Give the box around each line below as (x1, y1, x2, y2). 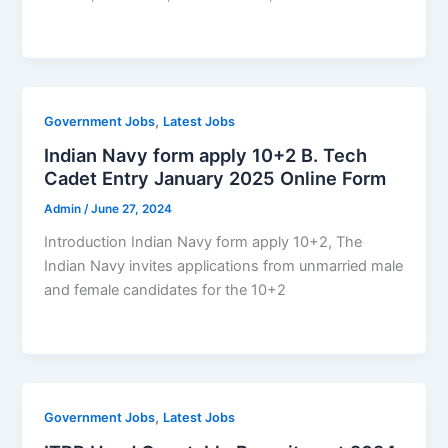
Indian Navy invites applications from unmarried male (44, 257, 404, 276)
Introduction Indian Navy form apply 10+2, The (44, 233, 363, 252)
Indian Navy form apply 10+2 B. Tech (44, 144, 368, 167)
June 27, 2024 (91, 202, 173, 217)
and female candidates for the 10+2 (44, 281, 287, 300)
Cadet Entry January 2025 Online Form (44, 167, 387, 190)
